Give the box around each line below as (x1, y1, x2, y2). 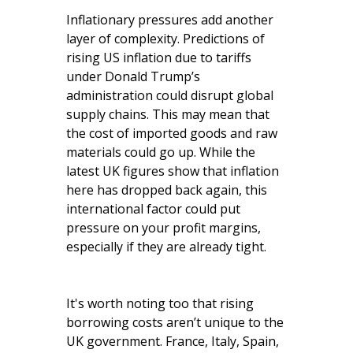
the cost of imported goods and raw (66, 124, 277, 142)
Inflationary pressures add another (66, 10, 273, 28)
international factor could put (66, 199, 240, 217)
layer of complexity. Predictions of (66, 29, 265, 47)
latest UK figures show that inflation (66, 162, 279, 180)
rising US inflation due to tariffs (66, 48, 251, 66)
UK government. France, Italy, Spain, (66, 332, 279, 350)
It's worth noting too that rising (66, 294, 254, 312)
